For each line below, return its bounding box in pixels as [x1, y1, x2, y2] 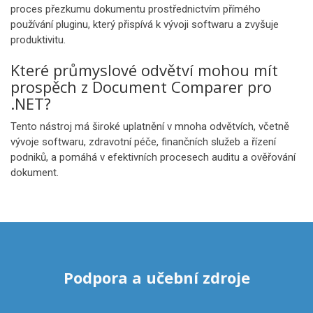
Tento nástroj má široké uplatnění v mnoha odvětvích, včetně [10, 120, 289, 133]
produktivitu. [10, 34, 66, 46]
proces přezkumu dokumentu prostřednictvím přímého [10, 3, 261, 15]
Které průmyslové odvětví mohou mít [10, 59, 278, 80]
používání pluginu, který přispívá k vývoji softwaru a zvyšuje [10, 18, 279, 31]
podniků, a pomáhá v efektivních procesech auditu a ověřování [10, 151, 296, 163]
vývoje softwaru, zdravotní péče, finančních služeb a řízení [10, 136, 276, 148]
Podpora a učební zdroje [63, 267, 250, 288]
